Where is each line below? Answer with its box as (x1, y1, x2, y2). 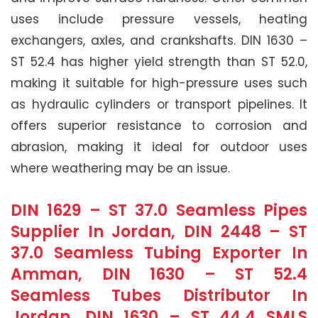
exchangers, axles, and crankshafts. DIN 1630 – (11, 31, 307, 49)
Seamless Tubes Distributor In (11, 284, 307, 307)
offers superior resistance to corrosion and (11, 116, 307, 134)
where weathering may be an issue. (11, 159, 230, 177)
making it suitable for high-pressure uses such (11, 74, 307, 92)
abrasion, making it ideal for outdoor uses (11, 138, 307, 155)
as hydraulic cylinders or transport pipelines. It (11, 95, 307, 113)
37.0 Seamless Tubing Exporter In (11, 241, 307, 264)
